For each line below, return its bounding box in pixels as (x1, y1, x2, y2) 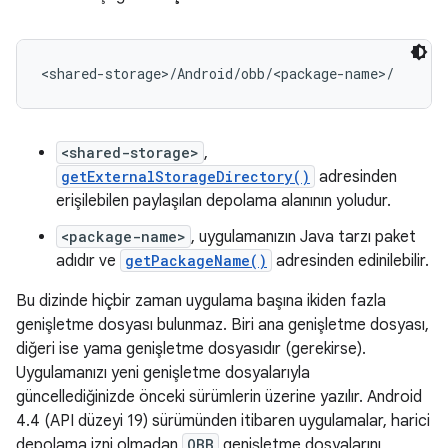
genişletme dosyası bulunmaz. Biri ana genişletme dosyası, (16, 315, 429, 335)
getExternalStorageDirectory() (61, 167, 310, 186)
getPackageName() (125, 251, 267, 270)
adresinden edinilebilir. (272, 251, 429, 271)
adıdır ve (56, 251, 120, 271)
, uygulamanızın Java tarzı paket (191, 227, 416, 247)
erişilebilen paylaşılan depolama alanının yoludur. (56, 191, 391, 211)
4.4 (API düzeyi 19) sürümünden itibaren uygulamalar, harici (16, 411, 430, 431)
